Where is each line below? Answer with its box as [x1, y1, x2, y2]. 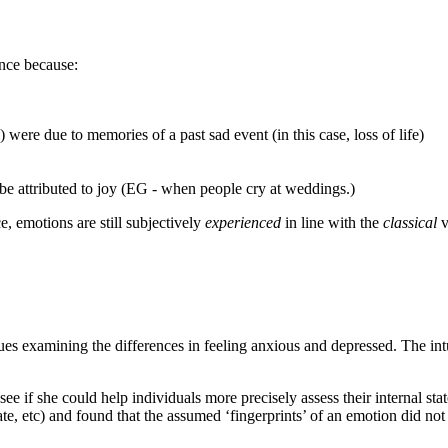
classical [383, 214, 437, 232]
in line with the [281, 214, 383, 232]
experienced [205, 214, 281, 232]
